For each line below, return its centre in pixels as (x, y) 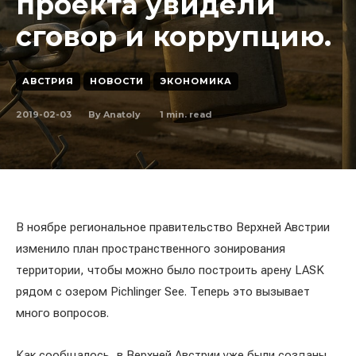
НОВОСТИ (117, 81)
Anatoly (122, 114)
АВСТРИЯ (48, 81)
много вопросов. (62, 313)
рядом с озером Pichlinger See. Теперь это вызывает (163, 292)
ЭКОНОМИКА (196, 81)
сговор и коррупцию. (174, 37)
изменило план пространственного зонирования (151, 249)
